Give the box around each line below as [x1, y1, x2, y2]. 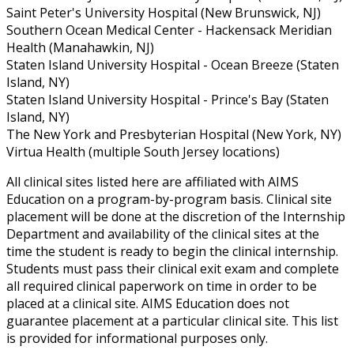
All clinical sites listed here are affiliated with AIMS [6, 172, 299, 190]
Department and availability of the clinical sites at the [6, 224, 319, 243]
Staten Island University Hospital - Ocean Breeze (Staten [6, 55, 339, 73]
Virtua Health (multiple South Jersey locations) [6, 142, 280, 160]
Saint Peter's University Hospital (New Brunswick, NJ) [6, 3, 321, 21]
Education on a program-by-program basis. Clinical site [6, 190, 332, 208]
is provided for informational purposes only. [6, 329, 271, 347]
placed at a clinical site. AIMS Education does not [6, 294, 289, 312]
